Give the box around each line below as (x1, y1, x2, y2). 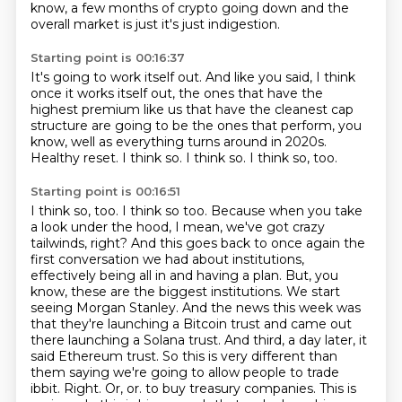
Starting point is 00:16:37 (30, 50, 185, 65)
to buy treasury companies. (144, 380, 319, 397)
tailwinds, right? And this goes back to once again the (30, 235, 365, 251)
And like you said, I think (205, 69, 355, 85)
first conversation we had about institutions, (30, 251, 304, 267)
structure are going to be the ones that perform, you (30, 118, 362, 134)
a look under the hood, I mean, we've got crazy (30, 219, 325, 235)
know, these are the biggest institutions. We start (30, 284, 340, 300)
